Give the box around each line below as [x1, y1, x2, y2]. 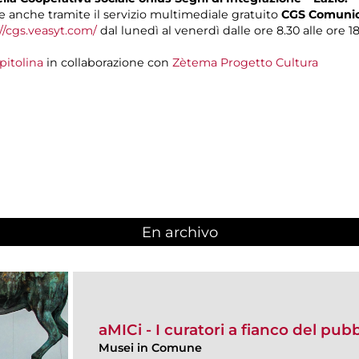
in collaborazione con [43, 54, 172, 70]
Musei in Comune [99, 340, 202, 355]
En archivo [141, 224, 218, 242]
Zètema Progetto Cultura [172, 54, 318, 70]
